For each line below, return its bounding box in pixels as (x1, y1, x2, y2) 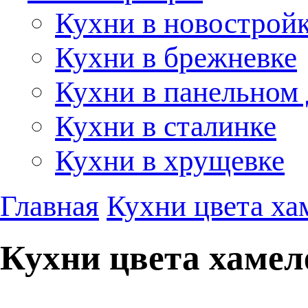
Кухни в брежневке (55, 41, 297, 74)
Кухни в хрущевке (55, 144, 285, 177)
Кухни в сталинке (55, 109, 276, 142)
